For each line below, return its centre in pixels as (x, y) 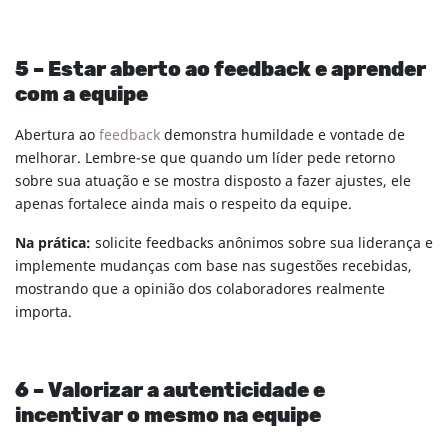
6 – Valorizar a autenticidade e (170, 391)
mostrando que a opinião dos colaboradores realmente (200, 290)
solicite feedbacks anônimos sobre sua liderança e (264, 244)
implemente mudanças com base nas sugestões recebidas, (213, 267)
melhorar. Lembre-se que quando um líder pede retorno (205, 159)
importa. (43, 313)
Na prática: (55, 244)
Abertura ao (57, 136)
